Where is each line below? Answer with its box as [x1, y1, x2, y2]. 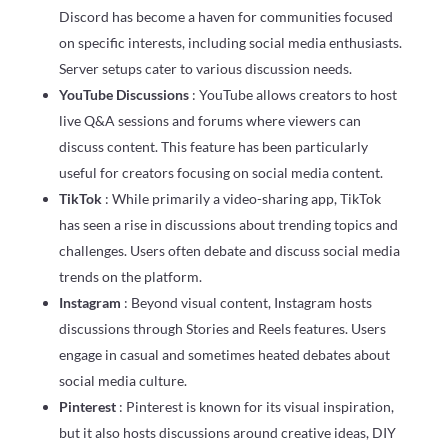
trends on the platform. [58, 267, 202, 285]
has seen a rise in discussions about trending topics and [58, 215, 398, 233]
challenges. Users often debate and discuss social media [58, 241, 400, 259]
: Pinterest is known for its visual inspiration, [118, 397, 394, 415]
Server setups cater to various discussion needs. [58, 59, 352, 77]
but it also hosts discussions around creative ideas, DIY [58, 423, 396, 441]
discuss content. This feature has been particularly [58, 137, 368, 155]
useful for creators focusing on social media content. [58, 163, 383, 181]
